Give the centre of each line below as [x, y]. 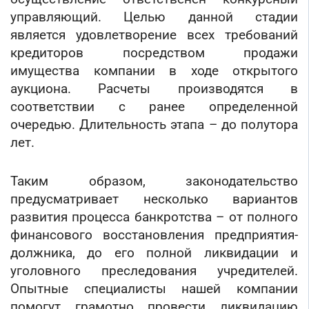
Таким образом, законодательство [154, 181]
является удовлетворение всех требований [154, 35]
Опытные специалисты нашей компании [154, 289]
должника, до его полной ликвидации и [154, 253]
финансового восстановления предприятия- [154, 235]
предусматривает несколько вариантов [154, 199]
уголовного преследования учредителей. [154, 271]
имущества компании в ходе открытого [154, 71]
